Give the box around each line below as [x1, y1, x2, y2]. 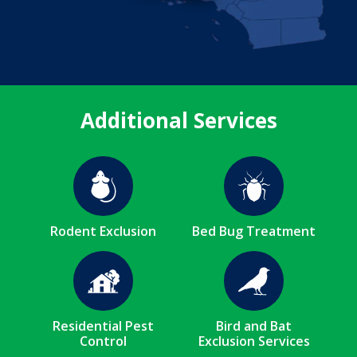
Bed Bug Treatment [192, 222, 316, 241]
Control [80, 332, 127, 351]
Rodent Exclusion [50, 222, 156, 241]
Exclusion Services [198, 332, 310, 351]
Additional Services [80, 106, 277, 135]
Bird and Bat [216, 317, 292, 335]
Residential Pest [53, 317, 154, 335]
